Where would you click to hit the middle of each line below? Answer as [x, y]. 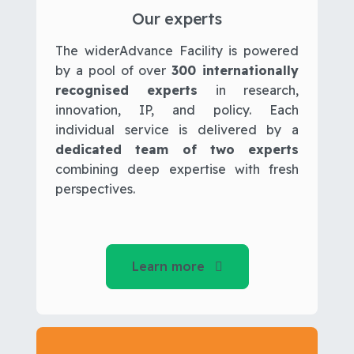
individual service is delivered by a [177, 129]
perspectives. [95, 188]
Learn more [170, 266]
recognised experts [127, 90]
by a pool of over [114, 70]
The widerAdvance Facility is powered [177, 50]
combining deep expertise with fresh [177, 169]
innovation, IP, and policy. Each [177, 109]
